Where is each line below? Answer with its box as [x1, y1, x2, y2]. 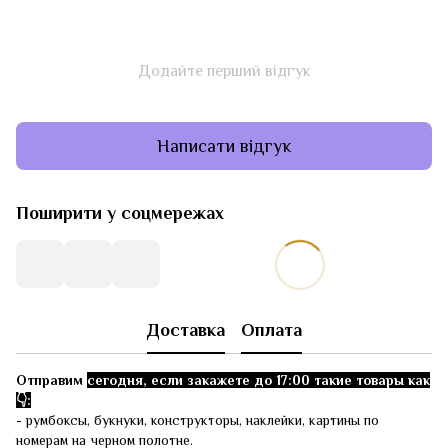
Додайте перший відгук [137, 62, 311, 80]
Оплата [240, 319, 302, 340]
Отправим [16, 372, 87, 388]
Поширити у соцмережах [16, 203, 224, 223]
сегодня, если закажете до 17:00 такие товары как [87, 372, 430, 388]
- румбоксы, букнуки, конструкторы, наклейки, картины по [16, 412, 379, 428]
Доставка [146, 319, 225, 340]
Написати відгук [157, 135, 291, 156]
